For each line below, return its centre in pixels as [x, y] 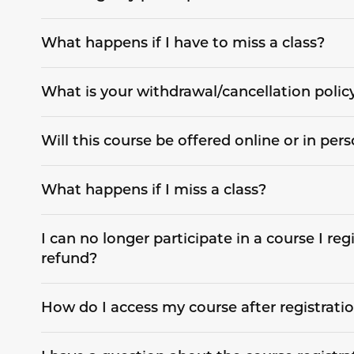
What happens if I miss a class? [153, 190]
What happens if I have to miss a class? [183, 43]
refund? [69, 259]
